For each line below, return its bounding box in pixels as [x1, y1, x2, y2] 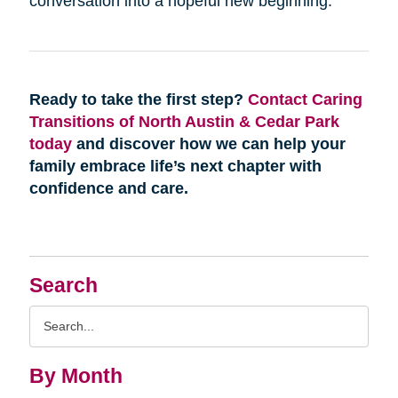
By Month [28, 364, 123, 387]
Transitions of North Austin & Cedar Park [28, 112, 339, 131]
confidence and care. [28, 179, 188, 197]
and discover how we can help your [71, 134, 346, 153]
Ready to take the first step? [28, 90, 248, 108]
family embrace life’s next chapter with [28, 156, 322, 175]
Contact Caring [247, 90, 362, 108]
